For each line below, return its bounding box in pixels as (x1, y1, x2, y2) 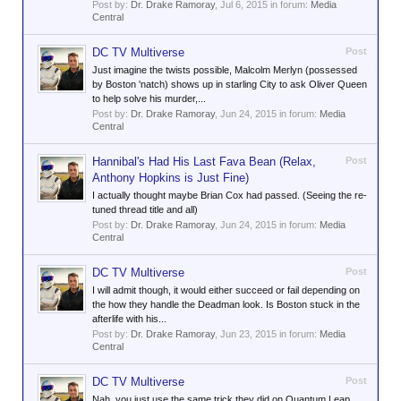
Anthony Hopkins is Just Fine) (92, 171, 249, 184)
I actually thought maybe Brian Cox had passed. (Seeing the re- (92, 190, 367, 200)
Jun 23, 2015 (220, 328, 277, 339)
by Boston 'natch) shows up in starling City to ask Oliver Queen (92, 79, 367, 90)
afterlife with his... (92, 313, 166, 324)
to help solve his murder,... (92, 93, 206, 104)
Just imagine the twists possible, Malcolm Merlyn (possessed (92, 64, 357, 75)
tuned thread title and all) (92, 204, 198, 215)
